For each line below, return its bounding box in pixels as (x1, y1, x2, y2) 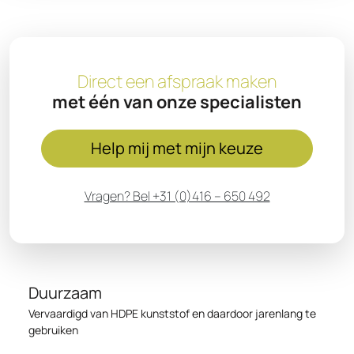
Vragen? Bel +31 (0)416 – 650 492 (84, 187, 270, 205)
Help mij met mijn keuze (91, 137, 263, 159)
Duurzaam (28, 282, 102, 303)
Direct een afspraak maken (77, 70, 277, 93)
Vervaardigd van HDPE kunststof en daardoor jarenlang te (28, 306, 316, 321)
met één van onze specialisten (52, 90, 302, 114)
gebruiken (28, 322, 78, 337)
